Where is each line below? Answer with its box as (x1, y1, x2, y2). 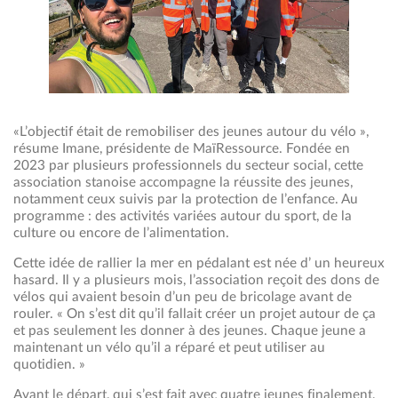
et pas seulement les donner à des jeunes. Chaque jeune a (13, 323, 366, 338)
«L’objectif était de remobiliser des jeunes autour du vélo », (13, 124, 369, 139)
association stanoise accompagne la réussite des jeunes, (13, 175, 353, 189)
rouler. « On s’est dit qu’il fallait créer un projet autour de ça (13, 306, 376, 321)
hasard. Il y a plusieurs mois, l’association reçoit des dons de (13, 273, 379, 287)
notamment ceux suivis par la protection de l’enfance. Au (13, 192, 358, 206)
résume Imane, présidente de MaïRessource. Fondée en (13, 141, 350, 155)
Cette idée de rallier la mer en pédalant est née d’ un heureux (13, 256, 385, 270)
